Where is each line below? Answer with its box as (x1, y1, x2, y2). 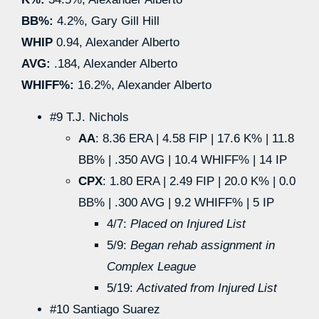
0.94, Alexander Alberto (56, 36, 179, 50)
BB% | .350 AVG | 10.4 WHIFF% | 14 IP (78, 152, 287, 167)
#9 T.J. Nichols (50, 110, 129, 124)
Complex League (107, 259, 196, 273)
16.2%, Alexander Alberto (78, 78, 211, 93)
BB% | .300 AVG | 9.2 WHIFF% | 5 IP (78, 195, 274, 209)
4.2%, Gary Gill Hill (57, 14, 159, 28)
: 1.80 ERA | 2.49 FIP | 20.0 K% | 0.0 (103, 174, 296, 188)
